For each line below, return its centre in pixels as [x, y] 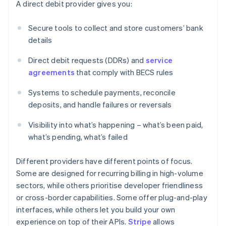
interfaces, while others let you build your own [96, 210]
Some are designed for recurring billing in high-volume [110, 173]
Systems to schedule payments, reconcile [102, 93]
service [159, 60]
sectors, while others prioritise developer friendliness [110, 185]
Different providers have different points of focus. [104, 161]
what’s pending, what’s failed [78, 137]
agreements [51, 72]
